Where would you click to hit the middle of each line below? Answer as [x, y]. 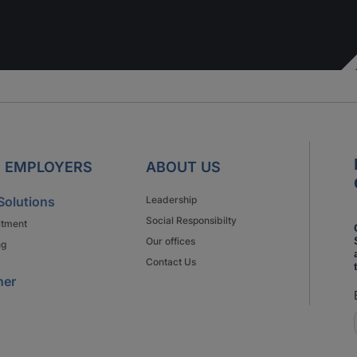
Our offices [171, 241]
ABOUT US [184, 167]
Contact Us [171, 262]
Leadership [172, 200]
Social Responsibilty [192, 220]
